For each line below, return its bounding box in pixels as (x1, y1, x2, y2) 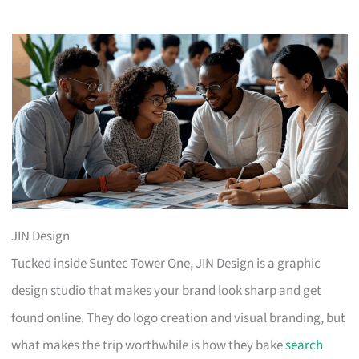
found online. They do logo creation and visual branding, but (11, 308, 346, 328)
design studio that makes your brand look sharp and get (11, 280, 322, 301)
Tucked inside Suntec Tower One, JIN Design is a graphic (11, 253, 321, 273)
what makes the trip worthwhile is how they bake (11, 335, 286, 355)
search (285, 335, 324, 355)
